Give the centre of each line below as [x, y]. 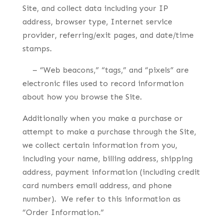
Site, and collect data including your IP [95, 8]
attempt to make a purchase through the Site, [109, 132]
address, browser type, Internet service [97, 22]
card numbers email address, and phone [97, 185]
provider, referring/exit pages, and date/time [108, 35]
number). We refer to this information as [101, 199]
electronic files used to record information [103, 83]
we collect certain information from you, [100, 145]
